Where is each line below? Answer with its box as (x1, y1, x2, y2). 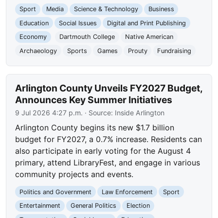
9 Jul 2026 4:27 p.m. (15, 108, 83, 117)
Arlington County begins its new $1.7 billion (15, 122, 175, 132)
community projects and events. (15, 169, 134, 179)
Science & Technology (73, 5, 138, 13)
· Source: (83, 108, 115, 117)
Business (148, 5, 174, 13)
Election (126, 202, 150, 210)
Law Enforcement (101, 188, 153, 196)
